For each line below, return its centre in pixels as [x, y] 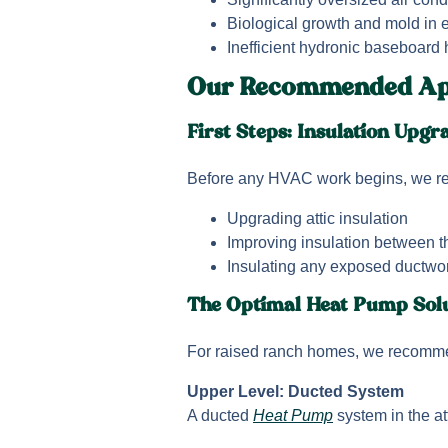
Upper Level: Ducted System [295, 391]
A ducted [220, 415]
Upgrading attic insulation [317, 218]
